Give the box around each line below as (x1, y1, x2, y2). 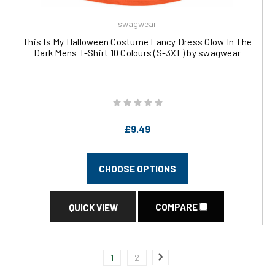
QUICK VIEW (69, 202, 118, 213)
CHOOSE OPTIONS (98, 163, 176, 174)
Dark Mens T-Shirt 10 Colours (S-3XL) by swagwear (34, 47, 241, 58)
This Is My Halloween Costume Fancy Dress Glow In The (23, 36, 252, 47)
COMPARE (155, 201, 199, 212)
